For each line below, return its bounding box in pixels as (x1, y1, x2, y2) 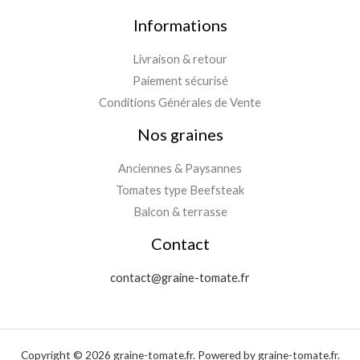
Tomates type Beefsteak (116, 182, 244, 197)
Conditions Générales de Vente (99, 95, 261, 109)
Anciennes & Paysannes (118, 161, 242, 175)
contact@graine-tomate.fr (110, 270, 250, 284)
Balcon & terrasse (133, 204, 227, 219)
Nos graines (137, 124, 223, 144)
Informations (133, 14, 227, 35)
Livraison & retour (133, 51, 227, 66)
